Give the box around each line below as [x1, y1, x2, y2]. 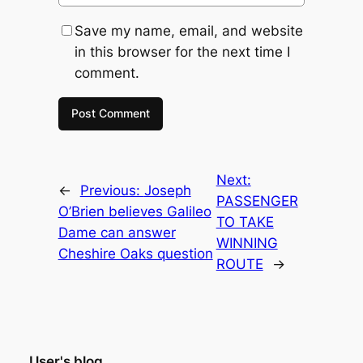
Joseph [143, 182, 191, 199]
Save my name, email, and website [74, 22, 303, 39]
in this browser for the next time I [74, 43, 290, 60]
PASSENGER [216, 193, 298, 210]
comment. [74, 64, 139, 81]
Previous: [79, 182, 144, 199]
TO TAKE [216, 214, 274, 231]
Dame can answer [58, 224, 176, 241]
